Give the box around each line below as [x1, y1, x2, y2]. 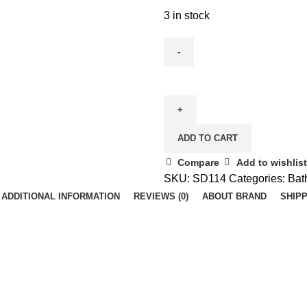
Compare [177, 156, 220, 168]
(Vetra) [163, 136, 195, 149]
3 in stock [164, 9, 210, 21]
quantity [163, 153, 201, 166]
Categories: [229, 172, 285, 184]
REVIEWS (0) [134, 191, 188, 201]
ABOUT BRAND [202, 191, 267, 201]
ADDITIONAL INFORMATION [1, 191, 120, 201]
